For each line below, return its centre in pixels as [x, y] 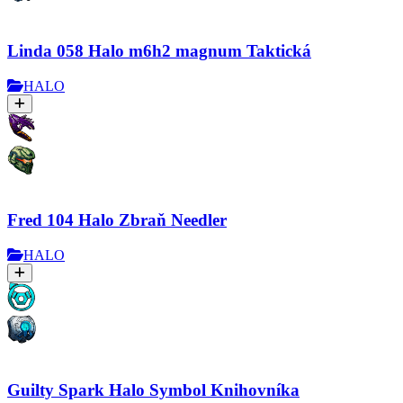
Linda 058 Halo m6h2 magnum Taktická [159, 50]
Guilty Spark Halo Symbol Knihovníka [153, 390]
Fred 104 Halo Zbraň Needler [117, 220]
